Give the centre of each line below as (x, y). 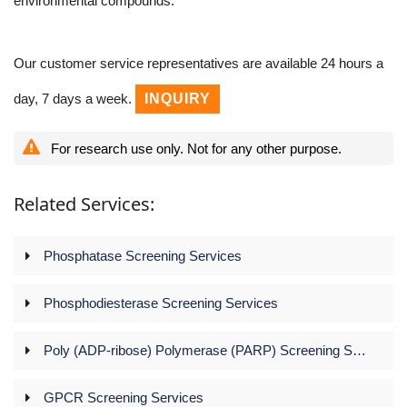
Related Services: (84, 203)
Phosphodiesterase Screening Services (161, 303)
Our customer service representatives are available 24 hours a (199, 63)
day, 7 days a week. (74, 98)
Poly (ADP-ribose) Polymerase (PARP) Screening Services (220, 350)
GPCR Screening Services (124, 397)
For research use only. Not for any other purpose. (194, 148)
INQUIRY (178, 98)
